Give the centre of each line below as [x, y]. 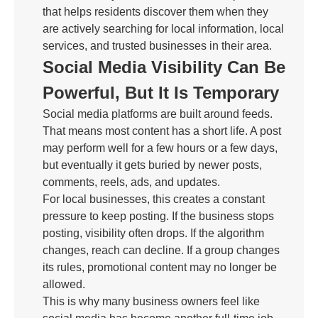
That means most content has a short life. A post [162, 131]
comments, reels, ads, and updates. [131, 182]
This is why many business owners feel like [151, 301]
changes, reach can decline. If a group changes [161, 250]
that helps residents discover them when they [155, 12]
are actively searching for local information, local [163, 29]
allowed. [64, 284]
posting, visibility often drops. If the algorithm [153, 233]
